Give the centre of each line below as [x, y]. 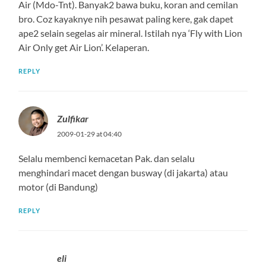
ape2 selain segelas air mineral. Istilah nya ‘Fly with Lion [131, 33]
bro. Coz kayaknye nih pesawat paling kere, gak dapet [126, 18]
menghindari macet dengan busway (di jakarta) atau [123, 172]
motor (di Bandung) [58, 186]
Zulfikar [73, 118]
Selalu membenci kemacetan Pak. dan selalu [107, 158]
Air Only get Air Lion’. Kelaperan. [84, 47]
